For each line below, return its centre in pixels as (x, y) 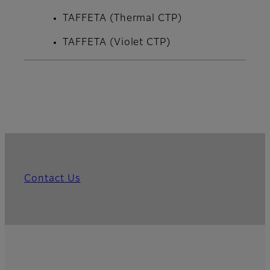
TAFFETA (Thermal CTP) (123, 19)
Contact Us (52, 179)
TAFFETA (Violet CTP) (117, 43)
